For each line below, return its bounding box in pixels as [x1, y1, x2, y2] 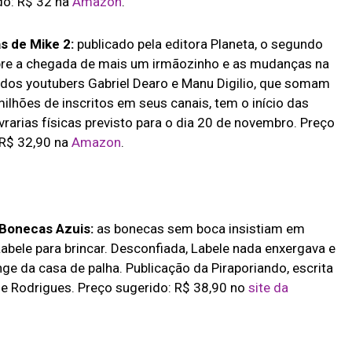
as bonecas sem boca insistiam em [96, 220, 305, 236]
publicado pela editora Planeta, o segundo [73, 36, 323, 53]
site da [244, 279, 288, 295]
